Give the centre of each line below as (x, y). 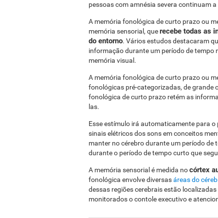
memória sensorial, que (124, 31)
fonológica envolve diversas (131, 180)
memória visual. (112, 60)
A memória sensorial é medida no (139, 170)
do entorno (106, 41)
